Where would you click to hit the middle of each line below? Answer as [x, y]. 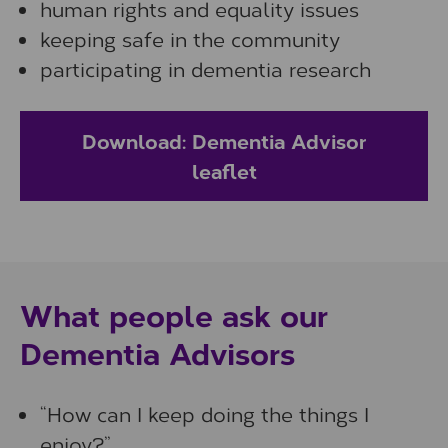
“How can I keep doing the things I [204, 413]
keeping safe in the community [190, 38]
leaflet [224, 170]
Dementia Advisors [157, 352]
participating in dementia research [205, 68]
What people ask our [174, 314]
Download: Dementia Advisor [224, 140]
